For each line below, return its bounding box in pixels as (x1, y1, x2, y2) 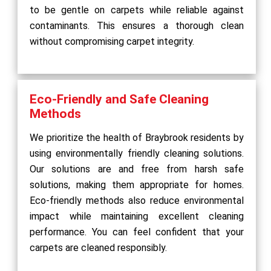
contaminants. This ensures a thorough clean (30, 19, 244, 31)
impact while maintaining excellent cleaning (30, 210, 244, 222)
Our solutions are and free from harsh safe (30, 163, 244, 175)
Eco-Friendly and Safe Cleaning (30, 91, 209, 106)
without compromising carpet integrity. (30, 35, 194, 47)
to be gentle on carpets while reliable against (30, 4, 244, 16)
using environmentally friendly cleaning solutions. (30, 147, 244, 159)
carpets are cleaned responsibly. (30, 241, 167, 253)
